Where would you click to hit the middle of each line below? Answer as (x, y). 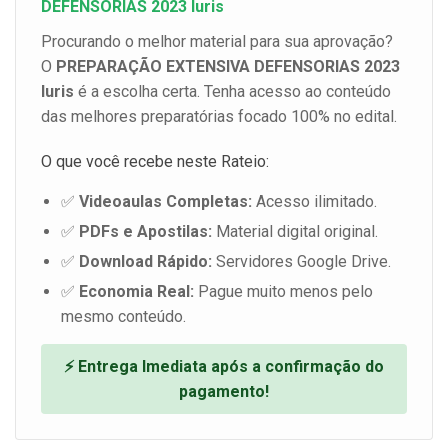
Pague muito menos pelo (283, 291)
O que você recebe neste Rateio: (155, 161)
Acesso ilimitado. (314, 201)
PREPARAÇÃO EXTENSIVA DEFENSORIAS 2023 (228, 66)
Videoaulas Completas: (165, 201)
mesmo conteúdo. (123, 316)
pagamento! (224, 391)
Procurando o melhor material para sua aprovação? (217, 41)
